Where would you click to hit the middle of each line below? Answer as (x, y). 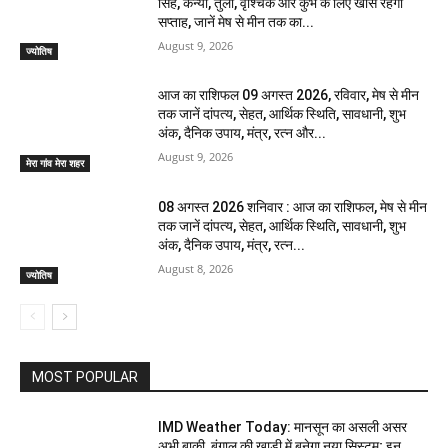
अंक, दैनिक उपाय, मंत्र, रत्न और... (242, 133)
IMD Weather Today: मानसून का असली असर (283, 426)
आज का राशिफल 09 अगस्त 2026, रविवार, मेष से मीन (289, 95)
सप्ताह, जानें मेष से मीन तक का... (236, 21)
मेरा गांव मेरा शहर (55, 162)
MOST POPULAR (85, 376)
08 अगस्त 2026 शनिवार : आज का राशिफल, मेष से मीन (293, 206)
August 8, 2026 (196, 268)
